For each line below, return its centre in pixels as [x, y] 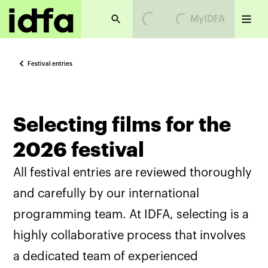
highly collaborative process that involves [130, 236]
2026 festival [79, 150]
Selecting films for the [122, 125]
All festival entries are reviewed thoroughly [133, 173]
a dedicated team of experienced [106, 257]
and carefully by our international [106, 194]
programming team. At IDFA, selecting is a [131, 215]
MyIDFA [208, 19]
